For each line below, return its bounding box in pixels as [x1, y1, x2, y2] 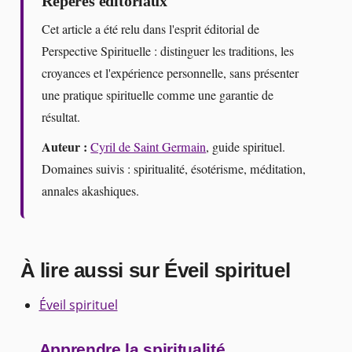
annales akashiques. [42, 181, 140, 200]
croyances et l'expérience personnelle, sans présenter [42, 64, 299, 82]
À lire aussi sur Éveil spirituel [20, 259, 291, 282]
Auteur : [42, 137, 88, 156]
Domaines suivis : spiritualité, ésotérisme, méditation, [42, 159, 306, 178]
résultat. [42, 108, 81, 126]
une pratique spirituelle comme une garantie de [42, 86, 274, 104]
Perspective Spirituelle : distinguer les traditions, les [42, 42, 295, 60]
